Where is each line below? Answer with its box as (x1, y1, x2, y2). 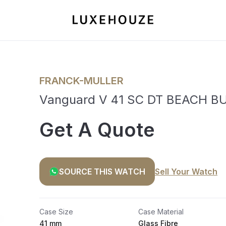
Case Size (39, 207, 73, 216)
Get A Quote (39, 118, 155, 141)
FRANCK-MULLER (39, 75, 124, 87)
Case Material (138, 207, 184, 216)
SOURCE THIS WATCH (59, 166, 145, 177)
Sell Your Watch (155, 166, 217, 177)
